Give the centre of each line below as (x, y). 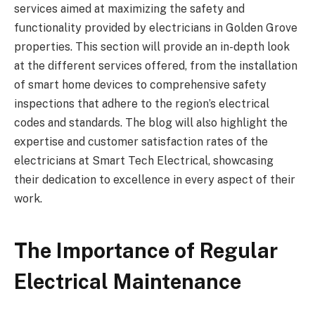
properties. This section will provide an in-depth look (152, 46)
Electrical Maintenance (128, 282)
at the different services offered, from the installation (156, 65)
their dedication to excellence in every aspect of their (155, 179)
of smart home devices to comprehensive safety (140, 84)
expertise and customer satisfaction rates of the (141, 141)
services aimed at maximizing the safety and (129, 8)
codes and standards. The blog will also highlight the (151, 122)
